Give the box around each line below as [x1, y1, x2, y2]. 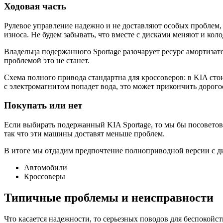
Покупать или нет [4, 100, 82, 111]
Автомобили [24, 163, 67, 172]
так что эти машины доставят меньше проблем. [4, 129, 165, 138]
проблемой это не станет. [4, 56, 90, 65]
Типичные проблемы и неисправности [4, 191, 214, 204]
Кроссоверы [24, 172, 65, 181]
